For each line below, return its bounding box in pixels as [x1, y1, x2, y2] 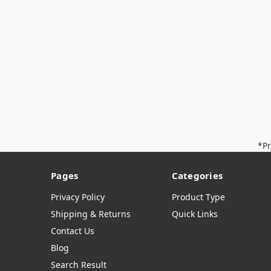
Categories [171, 169, 223, 182]
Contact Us [51, 225, 94, 237]
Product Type [171, 191, 225, 203]
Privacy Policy [51, 191, 105, 203]
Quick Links [171, 208, 218, 220]
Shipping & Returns [51, 208, 131, 220]
